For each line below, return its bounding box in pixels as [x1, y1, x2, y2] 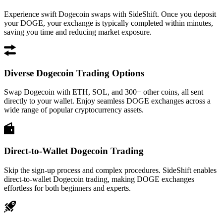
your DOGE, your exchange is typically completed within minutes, [4, 18, 213, 27]
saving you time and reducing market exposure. [4, 27, 152, 36]
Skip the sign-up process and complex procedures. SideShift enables [4, 166, 217, 174]
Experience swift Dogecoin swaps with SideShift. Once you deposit [4, 9, 216, 18]
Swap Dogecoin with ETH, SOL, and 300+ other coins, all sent [4, 88, 203, 97]
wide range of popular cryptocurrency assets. [4, 106, 144, 114]
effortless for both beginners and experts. [4, 183, 131, 192]
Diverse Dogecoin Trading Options [4, 67, 144, 78]
